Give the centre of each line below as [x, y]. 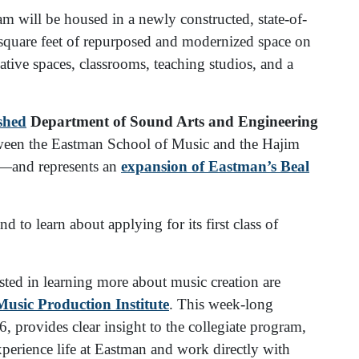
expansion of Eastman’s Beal [215, 167]
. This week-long [221, 305]
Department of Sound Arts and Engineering [174, 122]
